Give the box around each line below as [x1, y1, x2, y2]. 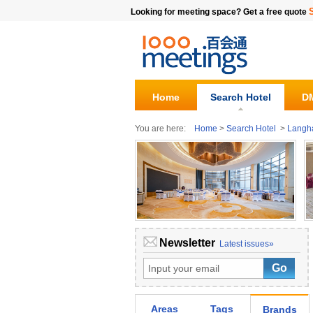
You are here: [135, 124, 194, 133]
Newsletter [159, 237, 215, 249]
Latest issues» [219, 239, 274, 249]
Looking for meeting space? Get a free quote [131, 7, 309, 17]
